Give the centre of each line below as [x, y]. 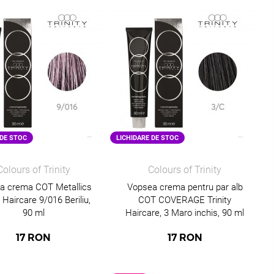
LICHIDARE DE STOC [147, 138]
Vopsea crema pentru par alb [185, 187]
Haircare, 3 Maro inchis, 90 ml [185, 213]
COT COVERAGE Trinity [185, 200]
